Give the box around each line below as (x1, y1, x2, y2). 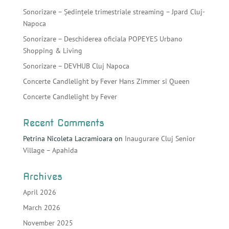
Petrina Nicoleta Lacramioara (22, 133, 112, 143)
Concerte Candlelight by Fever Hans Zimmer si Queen (22, 76, 190, 86)
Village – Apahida (22, 145, 78, 155)
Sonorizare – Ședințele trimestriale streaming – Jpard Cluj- (22, 7, 205, 16)
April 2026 (22, 187, 56, 197)
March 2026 (22, 202, 60, 212)
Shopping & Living (22, 45, 82, 55)
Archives (22, 170, 62, 182)
